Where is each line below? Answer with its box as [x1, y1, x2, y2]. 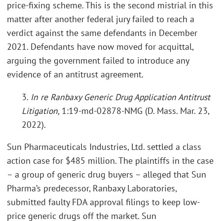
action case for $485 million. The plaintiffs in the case [7, 155, 214, 166]
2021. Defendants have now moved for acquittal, [7, 41, 193, 52]
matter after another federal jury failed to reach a [7, 13, 194, 25]
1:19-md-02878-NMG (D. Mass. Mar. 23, [62, 105, 209, 116]
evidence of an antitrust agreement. [7, 69, 144, 80]
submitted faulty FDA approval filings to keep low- [7, 196, 200, 208]
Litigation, [22, 105, 62, 116]
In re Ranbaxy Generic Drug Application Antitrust [31, 91, 210, 103]
